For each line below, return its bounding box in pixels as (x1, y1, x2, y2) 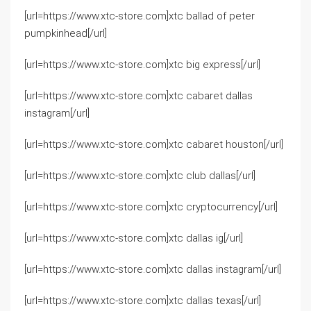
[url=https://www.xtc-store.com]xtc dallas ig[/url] (24, 232, 243, 244)
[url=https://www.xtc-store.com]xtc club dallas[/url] (24, 169, 255, 182)
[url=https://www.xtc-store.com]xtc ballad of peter (24, 10, 255, 22)
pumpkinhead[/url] (24, 27, 107, 40)
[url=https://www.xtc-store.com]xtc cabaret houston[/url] (24, 138, 283, 151)
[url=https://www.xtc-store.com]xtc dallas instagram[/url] (24, 263, 281, 276)
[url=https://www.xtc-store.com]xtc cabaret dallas (24, 90, 253, 102)
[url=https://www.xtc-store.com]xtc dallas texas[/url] (24, 294, 261, 307)
